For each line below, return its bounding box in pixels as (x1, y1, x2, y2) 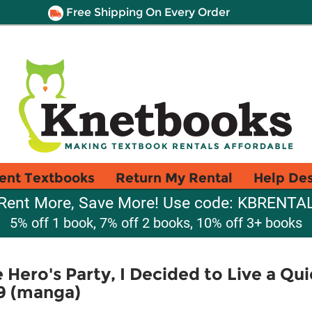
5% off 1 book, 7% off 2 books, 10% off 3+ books (10, 214, 302, 231)
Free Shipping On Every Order (63, 6, 230, 19)
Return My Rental (116, 169, 233, 186)
